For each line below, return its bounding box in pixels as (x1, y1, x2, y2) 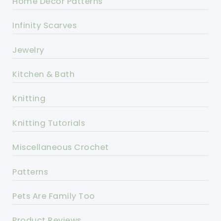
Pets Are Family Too (12, 190, 95, 202)
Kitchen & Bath (12, 68, 75, 80)
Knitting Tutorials (12, 117, 85, 129)
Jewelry (12, 44, 44, 56)
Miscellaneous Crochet (12, 142, 109, 153)
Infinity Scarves (12, 20, 77, 32)
